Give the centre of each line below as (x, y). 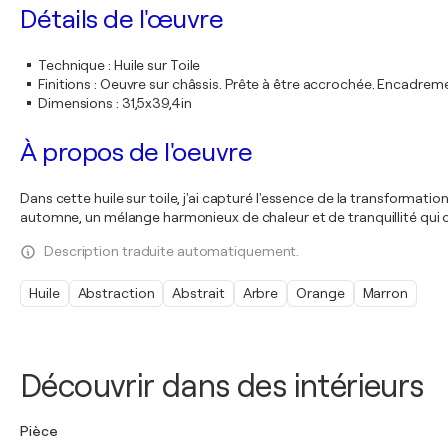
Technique (72, 65)
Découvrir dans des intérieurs (222, 386)
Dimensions (76, 103)
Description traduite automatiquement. (172, 251)
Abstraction (116, 293)
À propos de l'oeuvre (136, 152)
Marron (385, 293)
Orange (320, 293)
